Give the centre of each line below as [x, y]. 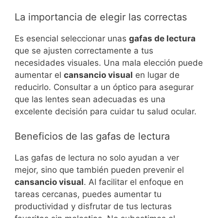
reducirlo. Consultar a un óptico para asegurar [104, 87]
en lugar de [156, 75]
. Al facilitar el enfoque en [134, 182]
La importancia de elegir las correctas [101, 17]
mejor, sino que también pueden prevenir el [99, 170]
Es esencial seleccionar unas [72, 39]
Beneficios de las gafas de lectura [92, 136]
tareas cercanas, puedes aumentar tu [88, 194]
